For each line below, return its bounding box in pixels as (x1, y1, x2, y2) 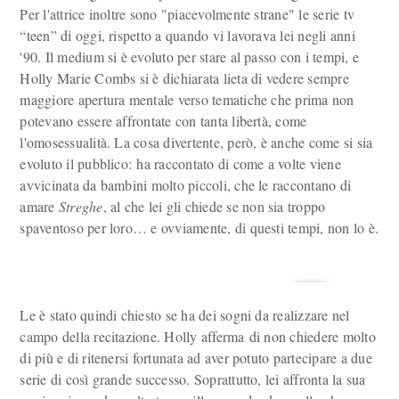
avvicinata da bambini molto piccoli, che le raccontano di (20, 175, 352, 194)
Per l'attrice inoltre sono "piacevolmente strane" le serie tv (20, 4, 355, 23)
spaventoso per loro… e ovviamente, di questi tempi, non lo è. (20, 218, 379, 237)
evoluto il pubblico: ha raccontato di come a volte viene (20, 154, 341, 173)
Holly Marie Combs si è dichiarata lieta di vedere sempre (20, 69, 349, 87)
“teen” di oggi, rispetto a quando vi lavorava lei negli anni (20, 26, 355, 45)
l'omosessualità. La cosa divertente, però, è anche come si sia (20, 133, 373, 151)
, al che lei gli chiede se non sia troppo (102, 197, 326, 216)
